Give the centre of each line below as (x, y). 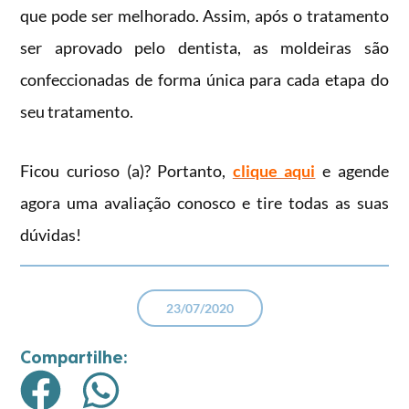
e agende (352, 170)
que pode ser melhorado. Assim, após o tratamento (204, 15)
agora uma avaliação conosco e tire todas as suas (204, 202)
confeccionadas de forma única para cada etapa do (204, 79)
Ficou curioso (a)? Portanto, (126, 170)
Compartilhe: (74, 356)
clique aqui (274, 170)
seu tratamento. (77, 111)
